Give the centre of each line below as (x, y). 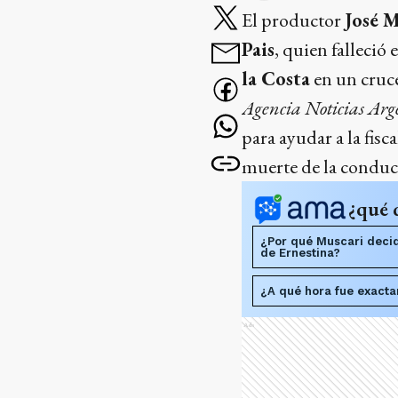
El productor (293, 20)
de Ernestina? (300, 253)
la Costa (276, 79)
